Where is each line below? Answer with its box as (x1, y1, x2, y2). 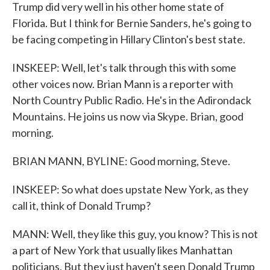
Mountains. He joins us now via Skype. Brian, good (12, 110, 243, 123)
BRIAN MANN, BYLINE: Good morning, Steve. (12, 154, 230, 168)
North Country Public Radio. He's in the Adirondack (12, 93, 251, 107)
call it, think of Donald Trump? (12, 199, 151, 212)
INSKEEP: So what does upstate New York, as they (12, 183, 248, 196)
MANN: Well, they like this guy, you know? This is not (12, 227, 258, 240)
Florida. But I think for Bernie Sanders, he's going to (12, 16, 251, 30)
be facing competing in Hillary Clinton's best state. (12, 33, 245, 46)
